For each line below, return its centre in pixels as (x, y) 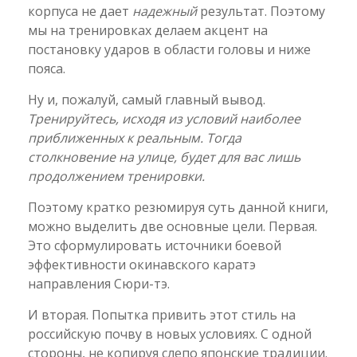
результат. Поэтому (261, 11)
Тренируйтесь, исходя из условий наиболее (164, 118)
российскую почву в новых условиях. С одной (170, 333)
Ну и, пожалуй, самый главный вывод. (147, 99)
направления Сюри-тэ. (99, 283)
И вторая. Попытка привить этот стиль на (162, 314)
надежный (165, 11)
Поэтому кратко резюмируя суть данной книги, (178, 207)
